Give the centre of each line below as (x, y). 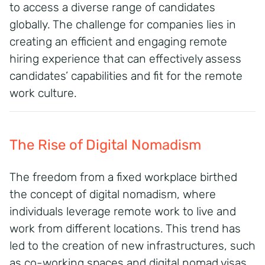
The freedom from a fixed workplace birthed (123, 177)
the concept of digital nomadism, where (113, 194)
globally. (30, 24)
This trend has (203, 228)
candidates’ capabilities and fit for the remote (126, 76)
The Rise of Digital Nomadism (105, 145)
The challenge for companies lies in (144, 24)
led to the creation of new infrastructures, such (132, 245)
